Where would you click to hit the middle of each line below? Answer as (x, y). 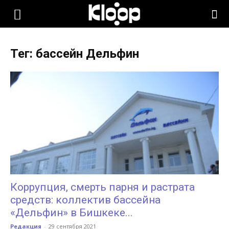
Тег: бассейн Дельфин (75, 54)
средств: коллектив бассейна (85, 200)
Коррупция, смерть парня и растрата (102, 187)
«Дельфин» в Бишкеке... (72, 213)
